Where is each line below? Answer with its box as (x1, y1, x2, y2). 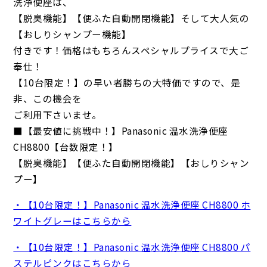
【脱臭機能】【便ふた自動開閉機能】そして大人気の (13, 11, 250, 24)
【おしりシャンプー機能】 (13, 27, 132, 41)
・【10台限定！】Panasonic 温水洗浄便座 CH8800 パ (13, 240, 251, 253)
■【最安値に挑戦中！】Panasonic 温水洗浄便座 (13, 123, 228, 137)
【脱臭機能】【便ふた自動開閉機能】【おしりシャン (13, 156, 250, 169)
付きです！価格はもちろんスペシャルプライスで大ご (13, 43, 249, 57)
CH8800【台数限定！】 (13, 139, 119, 153)
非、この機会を (13, 91, 82, 105)
